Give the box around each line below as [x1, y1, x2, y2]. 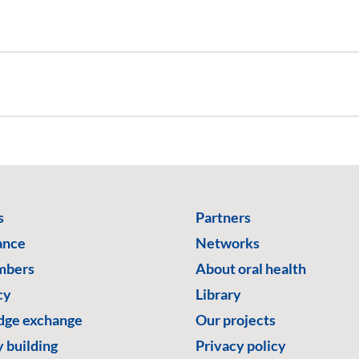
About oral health [196, 260, 306, 277]
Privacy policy [196, 337, 286, 354]
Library [196, 285, 241, 303]
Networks [196, 234, 260, 252]
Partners [196, 208, 251, 226]
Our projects [196, 311, 276, 329]
